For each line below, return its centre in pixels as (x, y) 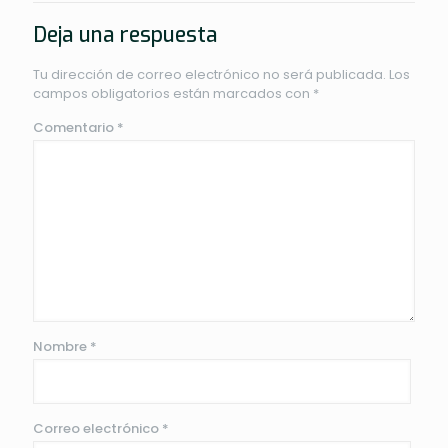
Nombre (61, 346)
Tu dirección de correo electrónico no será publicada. (209, 74)
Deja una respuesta (125, 34)
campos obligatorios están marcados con (173, 93)
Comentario (75, 127)
